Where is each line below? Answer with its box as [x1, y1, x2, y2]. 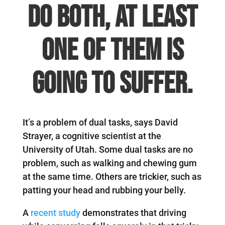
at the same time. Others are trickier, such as [22, 171, 201, 182]
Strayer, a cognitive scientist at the [22, 131, 161, 142]
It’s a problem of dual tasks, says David [22, 117, 178, 128]
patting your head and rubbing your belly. [22, 185, 186, 196]
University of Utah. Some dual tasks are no [22, 144, 193, 155]
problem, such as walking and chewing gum [22, 158, 197, 169]
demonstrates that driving [80, 207, 186, 218]
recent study [30, 207, 80, 218]
